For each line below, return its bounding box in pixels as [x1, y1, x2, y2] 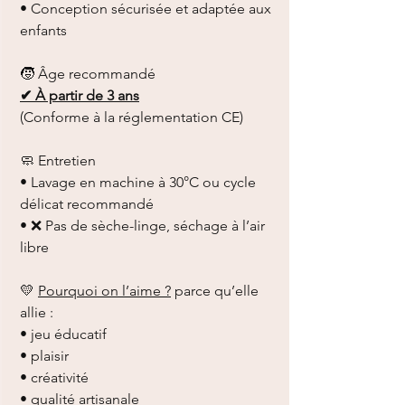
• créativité [20, 369, 89, 387]
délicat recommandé [20, 195, 154, 213]
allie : [20, 304, 53, 322]
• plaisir [20, 347, 69, 365]
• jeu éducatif [20, 325, 107, 344]
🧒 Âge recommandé [20, 65, 155, 83]
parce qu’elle [171, 282, 259, 300]
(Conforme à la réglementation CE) [20, 108, 243, 127]
